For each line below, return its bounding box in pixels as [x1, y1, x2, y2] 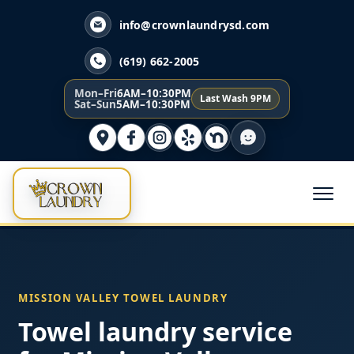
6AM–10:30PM [117, 85, 191, 100]
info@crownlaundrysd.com [119, 17, 270, 32]
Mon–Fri [74, 85, 117, 100]
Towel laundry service [18, 314, 293, 349]
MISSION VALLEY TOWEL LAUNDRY [18, 291, 228, 306]
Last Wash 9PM [200, 92, 271, 105]
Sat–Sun [74, 96, 116, 111]
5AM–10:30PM [116, 96, 190, 111]
